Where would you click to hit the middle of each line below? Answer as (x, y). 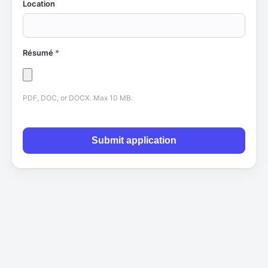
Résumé (39, 53)
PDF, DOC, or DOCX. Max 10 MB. (78, 98)
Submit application (134, 140)
